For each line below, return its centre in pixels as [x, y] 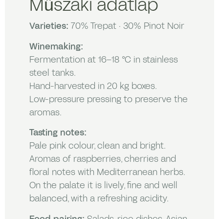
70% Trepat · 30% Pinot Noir [126, 26]
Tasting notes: [58, 132]
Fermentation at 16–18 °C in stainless [104, 59]
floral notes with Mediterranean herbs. [107, 172]
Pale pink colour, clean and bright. [98, 145]
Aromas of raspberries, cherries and [103, 159]
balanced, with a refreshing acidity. [99, 198]
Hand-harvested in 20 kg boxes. [93, 85]
